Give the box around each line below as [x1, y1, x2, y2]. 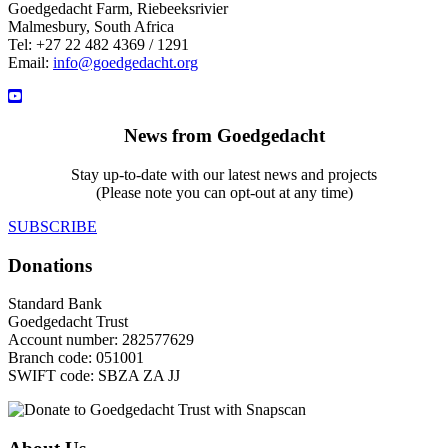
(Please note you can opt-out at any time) [95, 183, 353, 201]
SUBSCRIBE [8, 217, 97, 235]
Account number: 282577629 [8, 331, 194, 349]
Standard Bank [8, 295, 102, 313]
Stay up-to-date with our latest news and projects [71, 165, 377, 183]
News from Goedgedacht [123, 125, 325, 147]
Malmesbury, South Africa [8, 18, 174, 36]
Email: [8, 54, 53, 72]
